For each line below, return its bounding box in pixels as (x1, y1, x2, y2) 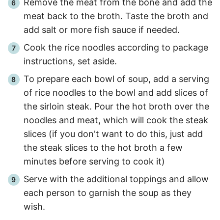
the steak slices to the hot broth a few (24, 142, 183, 153)
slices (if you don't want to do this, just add (24, 128, 203, 139)
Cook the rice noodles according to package (24, 42, 208, 53)
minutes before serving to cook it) (24, 156, 165, 166)
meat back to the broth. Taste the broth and (24, 10, 208, 21)
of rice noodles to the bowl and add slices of (24, 87, 208, 98)
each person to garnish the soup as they (24, 187, 192, 198)
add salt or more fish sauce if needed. (24, 24, 180, 35)
